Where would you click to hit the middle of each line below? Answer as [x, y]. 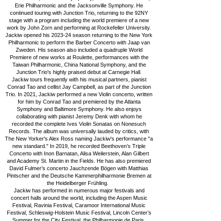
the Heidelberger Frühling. [79, 183]
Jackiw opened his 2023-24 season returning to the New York [79, 35]
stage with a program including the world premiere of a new [79, 20]
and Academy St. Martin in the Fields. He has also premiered [79, 161]
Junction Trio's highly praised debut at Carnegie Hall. [79, 72]
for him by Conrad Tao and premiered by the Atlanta [79, 102]
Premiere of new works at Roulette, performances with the [79, 57]
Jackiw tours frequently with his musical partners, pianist [79, 79]
